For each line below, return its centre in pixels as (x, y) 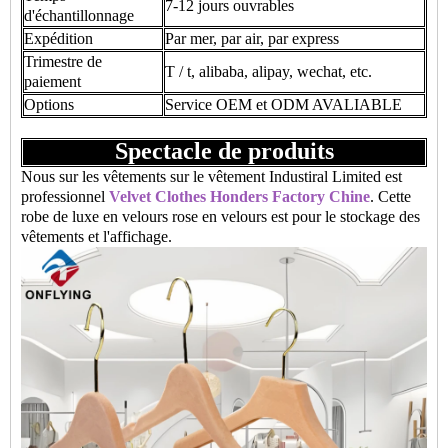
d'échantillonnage (79, 15)
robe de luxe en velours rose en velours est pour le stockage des (220, 216)
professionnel (65, 196)
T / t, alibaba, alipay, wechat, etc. (268, 71)
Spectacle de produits (224, 151)
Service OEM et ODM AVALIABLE (283, 104)
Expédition (58, 38)
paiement (52, 81)
